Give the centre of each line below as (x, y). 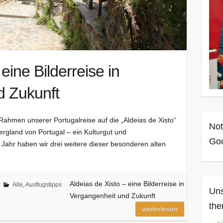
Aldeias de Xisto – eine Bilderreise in (127, 184)
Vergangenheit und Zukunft (112, 196)
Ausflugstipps (43, 185)
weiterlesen (160, 209)
